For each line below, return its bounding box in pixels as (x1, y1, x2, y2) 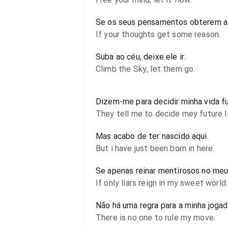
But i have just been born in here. (96, 144, 215, 153)
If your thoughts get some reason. (96, 30, 221, 39)
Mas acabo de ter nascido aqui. (96, 131, 209, 141)
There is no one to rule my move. (96, 213, 216, 222)
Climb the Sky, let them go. (96, 64, 195, 74)
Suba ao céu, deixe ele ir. (96, 52, 186, 62)
